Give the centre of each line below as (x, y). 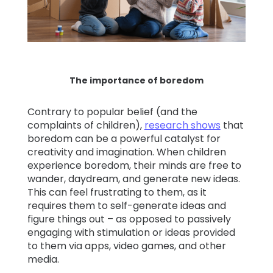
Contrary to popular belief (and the (112, 112)
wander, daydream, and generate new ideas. (133, 179)
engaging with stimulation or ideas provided (131, 233)
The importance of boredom (136, 81)
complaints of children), (86, 126)
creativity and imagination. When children (126, 152)
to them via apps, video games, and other (126, 246)
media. (44, 260)
